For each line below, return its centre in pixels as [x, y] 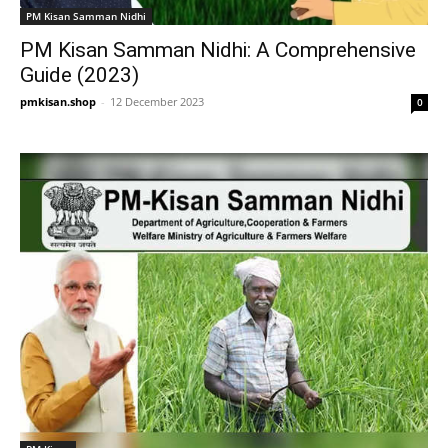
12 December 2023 [157, 102]
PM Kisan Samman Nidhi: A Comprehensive [218, 50]
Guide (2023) [79, 75]
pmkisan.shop [58, 102]
